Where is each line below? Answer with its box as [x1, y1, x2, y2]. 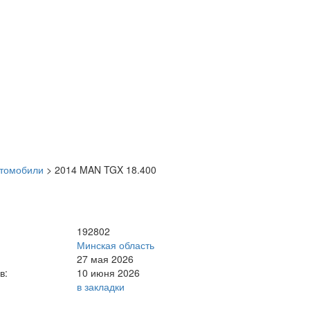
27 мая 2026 [77, 251, 134, 266]
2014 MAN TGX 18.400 [55, 162, 156, 176]
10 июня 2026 [77, 265, 140, 280]
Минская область [77, 237, 155, 252]
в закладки [77, 279, 125, 293]
